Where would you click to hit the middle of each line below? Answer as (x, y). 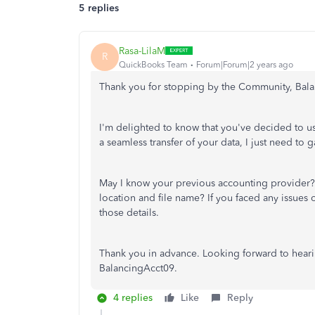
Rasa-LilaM (142, 51)
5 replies (99, 8)
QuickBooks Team (153, 64)
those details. (129, 213)
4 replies (133, 298)
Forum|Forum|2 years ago (245, 64)
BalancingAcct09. (138, 268)
